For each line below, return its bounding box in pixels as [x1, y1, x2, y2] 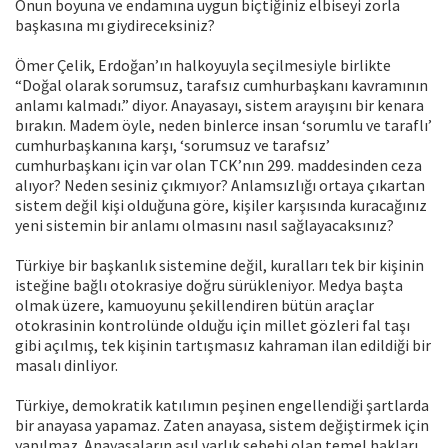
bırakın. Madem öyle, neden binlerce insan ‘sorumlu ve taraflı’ [15, 115, 432, 136]
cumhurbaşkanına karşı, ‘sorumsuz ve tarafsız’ [15, 135, 330, 156]
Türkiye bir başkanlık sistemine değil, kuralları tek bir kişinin [15, 255, 424, 276]
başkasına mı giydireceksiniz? [15, 15, 215, 36]
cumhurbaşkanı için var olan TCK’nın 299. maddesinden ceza [15, 155, 422, 176]
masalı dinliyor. [15, 355, 118, 376]
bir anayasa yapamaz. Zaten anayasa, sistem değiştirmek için [15, 415, 429, 436]
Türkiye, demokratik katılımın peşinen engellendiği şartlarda [15, 395, 429, 416]
